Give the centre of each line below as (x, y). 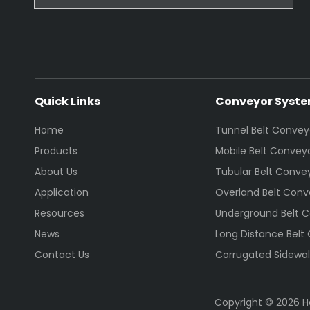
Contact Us (62, 255)
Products (56, 151)
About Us (56, 172)
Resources (60, 213)
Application (62, 193)
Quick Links (67, 102)
